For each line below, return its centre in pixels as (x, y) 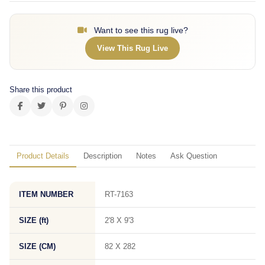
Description (103, 156)
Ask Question (194, 156)
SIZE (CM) (37, 246)
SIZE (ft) (34, 220)
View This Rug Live (132, 48)
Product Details (43, 156)
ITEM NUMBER (46, 194)
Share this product (41, 90)
